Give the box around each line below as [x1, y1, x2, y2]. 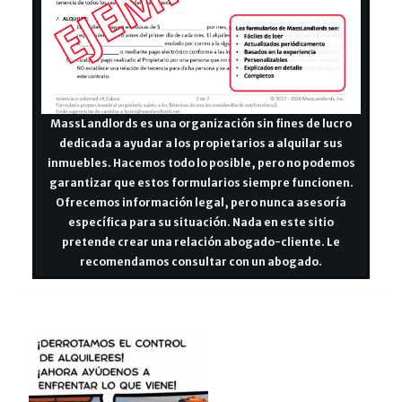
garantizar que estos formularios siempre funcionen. [48, 176, 354, 190]
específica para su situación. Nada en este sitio [68, 215, 334, 230]
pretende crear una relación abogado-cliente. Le [62, 235, 340, 249]
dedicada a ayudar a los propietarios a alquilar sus [59, 136, 343, 151]
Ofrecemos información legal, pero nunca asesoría [56, 196, 346, 210]
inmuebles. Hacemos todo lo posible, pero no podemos [47, 156, 355, 170]
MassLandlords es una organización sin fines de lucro [50, 117, 352, 131]
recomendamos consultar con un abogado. [80, 255, 322, 269]
